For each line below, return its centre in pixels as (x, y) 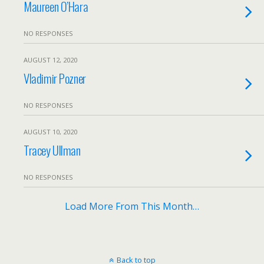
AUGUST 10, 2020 (50, 132)
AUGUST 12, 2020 (50, 60)
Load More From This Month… (132, 206)
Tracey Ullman (52, 150)
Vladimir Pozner (55, 78)
